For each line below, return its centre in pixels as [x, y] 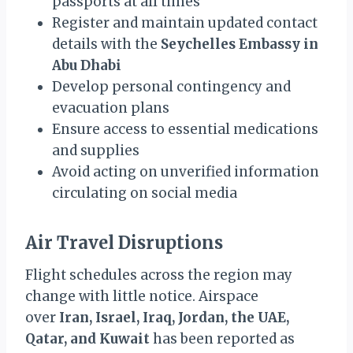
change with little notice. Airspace [142, 297]
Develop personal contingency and [171, 87]
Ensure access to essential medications [185, 130]
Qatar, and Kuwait [87, 339]
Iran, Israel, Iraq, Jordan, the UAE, [174, 318]
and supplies [96, 151]
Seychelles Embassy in [240, 45]
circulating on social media [145, 193]
